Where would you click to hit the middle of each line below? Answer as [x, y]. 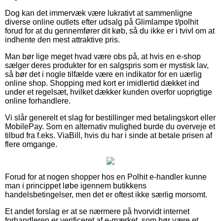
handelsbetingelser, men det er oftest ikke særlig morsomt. [106, 194]
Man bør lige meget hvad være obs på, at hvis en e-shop [103, 56]
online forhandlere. [38, 101]
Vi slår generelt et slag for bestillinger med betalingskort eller [110, 117]
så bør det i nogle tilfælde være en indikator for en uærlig [103, 74]
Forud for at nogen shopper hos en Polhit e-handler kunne [106, 177]
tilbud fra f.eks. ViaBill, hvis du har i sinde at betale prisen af [109, 135]
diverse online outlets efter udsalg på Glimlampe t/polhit [102, 22]
